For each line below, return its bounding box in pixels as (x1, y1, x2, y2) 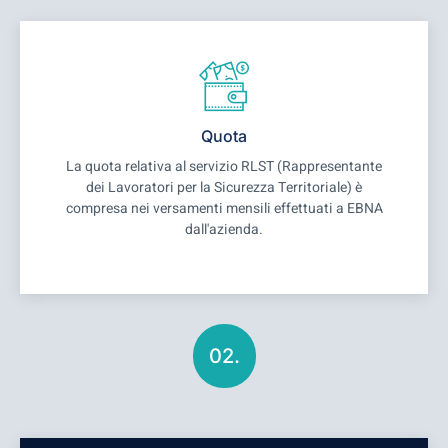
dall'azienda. (185, 218, 263, 240)
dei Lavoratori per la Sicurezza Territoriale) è (86, 176, 362, 198)
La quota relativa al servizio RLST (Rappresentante (66, 155, 382, 177)
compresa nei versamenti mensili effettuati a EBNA (65, 197, 383, 219)
